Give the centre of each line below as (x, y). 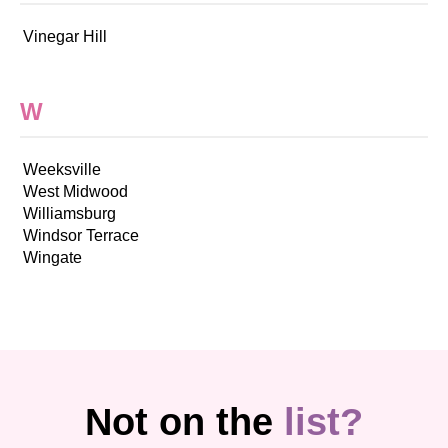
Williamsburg (69, 214)
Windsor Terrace (81, 236)
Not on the (184, 422)
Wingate (52, 258)
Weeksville (62, 170)
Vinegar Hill (65, 36)
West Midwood (75, 192)
